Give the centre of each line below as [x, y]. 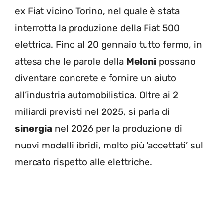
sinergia [34, 129]
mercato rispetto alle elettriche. [84, 162]
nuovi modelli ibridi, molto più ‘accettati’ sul [109, 146]
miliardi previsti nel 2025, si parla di [92, 112]
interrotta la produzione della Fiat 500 [97, 28]
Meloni [141, 62]
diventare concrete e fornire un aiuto [95, 78]
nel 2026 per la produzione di [117, 129]
